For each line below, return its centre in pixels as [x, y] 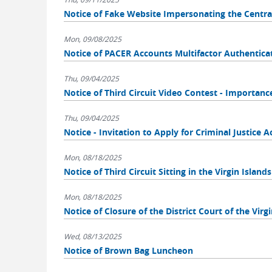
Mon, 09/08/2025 [92, 39]
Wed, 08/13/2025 [92, 236]
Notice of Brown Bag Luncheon [128, 250]
